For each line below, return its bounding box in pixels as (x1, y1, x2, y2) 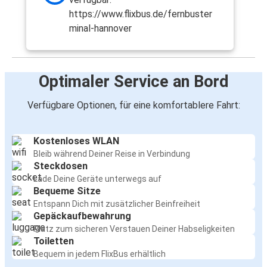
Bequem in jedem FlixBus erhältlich (33, 249, 166, 259)
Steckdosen (33, 160, 88, 172)
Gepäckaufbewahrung (33, 210, 131, 222)
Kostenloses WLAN (33, 135, 119, 147)
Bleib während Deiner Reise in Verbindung (33, 149, 190, 159)
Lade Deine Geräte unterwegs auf (33, 174, 162, 184)
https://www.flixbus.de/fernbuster (69, 8, 212, 20)
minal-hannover (69, 23, 132, 35)
